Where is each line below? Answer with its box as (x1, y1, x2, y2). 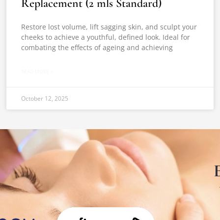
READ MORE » (21, 68, 54, 75)
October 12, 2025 (21, 94, 69, 103)
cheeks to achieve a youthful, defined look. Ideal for (21, 32, 191, 42)
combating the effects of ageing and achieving (21, 43, 173, 52)
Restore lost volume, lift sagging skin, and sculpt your (21, 22, 197, 31)
